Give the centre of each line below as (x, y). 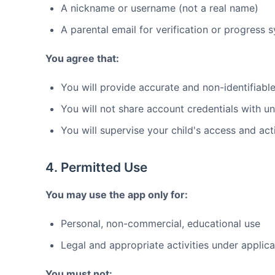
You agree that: (82, 58)
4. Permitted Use (96, 167)
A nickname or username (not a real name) (160, 8)
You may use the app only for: (117, 195)
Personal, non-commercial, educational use (161, 223)
